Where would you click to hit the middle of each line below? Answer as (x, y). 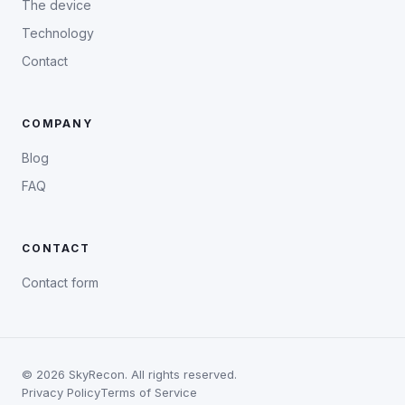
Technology (58, 33)
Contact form (60, 283)
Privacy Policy (61, 393)
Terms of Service (149, 393)
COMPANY (57, 124)
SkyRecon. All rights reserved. (151, 375)
